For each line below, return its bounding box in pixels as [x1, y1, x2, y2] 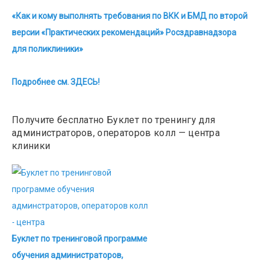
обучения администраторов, [12, 250, 123, 260]
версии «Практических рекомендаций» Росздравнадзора [12, 28, 236, 37]
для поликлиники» [12, 44, 83, 54]
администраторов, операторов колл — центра [12, 127, 220, 138]
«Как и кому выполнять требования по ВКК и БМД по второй [12, 11, 247, 21]
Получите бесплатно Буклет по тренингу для [12, 114, 216, 126]
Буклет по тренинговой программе [12, 234, 147, 243]
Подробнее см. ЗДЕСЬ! [12, 77, 100, 87]
